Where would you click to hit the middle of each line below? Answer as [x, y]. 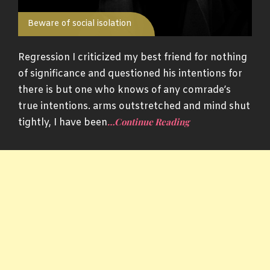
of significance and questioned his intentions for [130, 74]
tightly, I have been [63, 123]
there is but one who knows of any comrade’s [124, 90]
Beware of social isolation [80, 24]
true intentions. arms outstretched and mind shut [134, 107]
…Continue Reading [148, 122]
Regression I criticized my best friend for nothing [133, 58]
